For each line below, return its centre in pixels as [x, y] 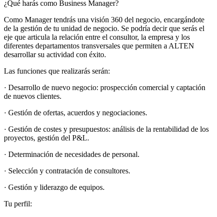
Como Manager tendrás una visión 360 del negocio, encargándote [104, 20]
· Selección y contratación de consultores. [67, 171]
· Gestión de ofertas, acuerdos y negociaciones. [76, 113]
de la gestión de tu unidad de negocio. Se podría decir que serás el [104, 29]
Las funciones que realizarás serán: [57, 71]
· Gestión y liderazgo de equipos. [54, 187]
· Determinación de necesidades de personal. [72, 155]
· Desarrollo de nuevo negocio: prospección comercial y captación [105, 88]
